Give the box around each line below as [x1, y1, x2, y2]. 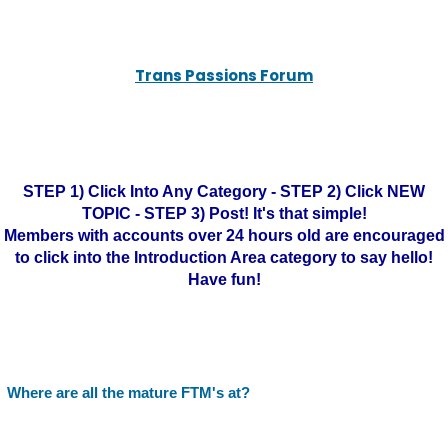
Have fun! [187, 271, 261, 288]
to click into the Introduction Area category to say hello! [15, 249, 433, 266]
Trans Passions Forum [135, 65, 313, 86]
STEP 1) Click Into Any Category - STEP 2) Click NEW [23, 183, 425, 200]
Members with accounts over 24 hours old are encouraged [3, 227, 445, 244]
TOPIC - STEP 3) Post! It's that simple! [81, 205, 367, 222]
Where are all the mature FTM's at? [7, 384, 250, 401]
